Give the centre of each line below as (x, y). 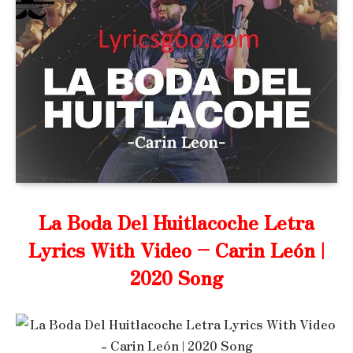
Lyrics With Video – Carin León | (176, 249)
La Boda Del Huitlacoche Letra (176, 221)
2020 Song (176, 277)
